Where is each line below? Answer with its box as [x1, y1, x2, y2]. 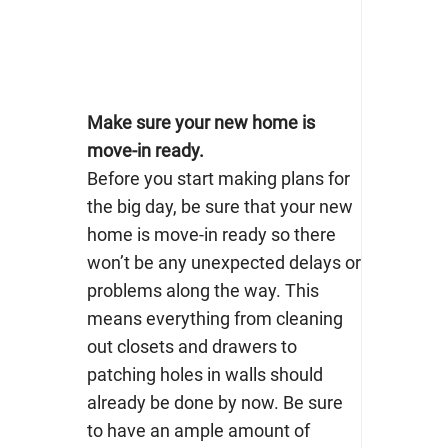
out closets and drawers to [86, 336, 297, 358]
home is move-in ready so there [86, 224, 336, 246]
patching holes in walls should [86, 364, 323, 386]
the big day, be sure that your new [86, 196, 353, 218]
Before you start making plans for [86, 168, 350, 190]
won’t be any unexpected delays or [86, 252, 361, 274]
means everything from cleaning [86, 308, 343, 330]
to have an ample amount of [86, 420, 310, 442]
